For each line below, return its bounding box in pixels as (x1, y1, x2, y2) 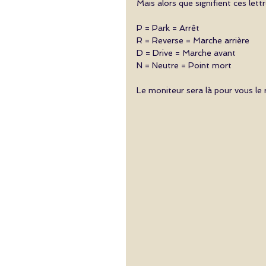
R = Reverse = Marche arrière (137, 36, 249, 45)
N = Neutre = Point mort (137, 61, 232, 70)
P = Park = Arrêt (137, 23, 199, 33)
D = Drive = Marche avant (137, 48, 236, 58)
